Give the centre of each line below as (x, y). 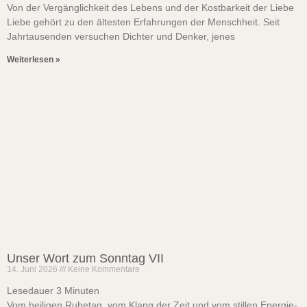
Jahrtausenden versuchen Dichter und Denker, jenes (121, 36)
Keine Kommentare (103, 269)
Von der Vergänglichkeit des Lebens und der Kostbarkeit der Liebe (150, 8)
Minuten (82, 291)
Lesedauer (30, 291)
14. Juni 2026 (33, 269)
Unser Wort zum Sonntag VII (85, 258)
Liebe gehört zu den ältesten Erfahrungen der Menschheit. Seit (143, 22)
